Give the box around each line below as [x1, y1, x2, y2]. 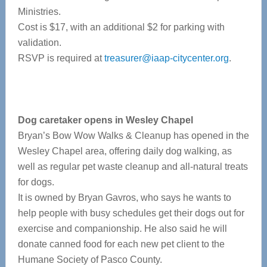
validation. [17, 38, 61, 48]
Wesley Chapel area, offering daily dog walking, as [17, 146, 232, 156]
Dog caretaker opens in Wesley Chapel [17, 115, 193, 125]
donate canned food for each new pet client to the [17, 239, 225, 249]
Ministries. [17, 7, 61, 17]
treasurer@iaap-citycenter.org [104, 53, 229, 63]
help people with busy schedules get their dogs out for [17, 208, 244, 218]
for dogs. [17, 177, 54, 187]
